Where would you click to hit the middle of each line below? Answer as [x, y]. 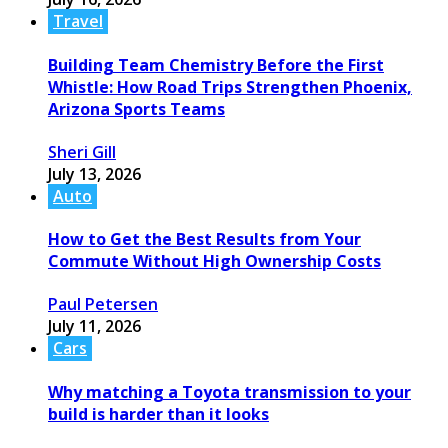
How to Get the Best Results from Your [204, 239]
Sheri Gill [82, 151]
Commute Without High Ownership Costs [214, 261]
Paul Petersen [103, 304]
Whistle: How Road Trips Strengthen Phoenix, [230, 86]
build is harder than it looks [158, 413]
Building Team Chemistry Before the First [216, 64]
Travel [78, 21]
